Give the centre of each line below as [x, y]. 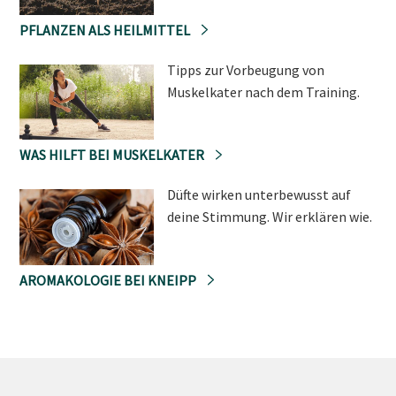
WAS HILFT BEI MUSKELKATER [113, 155]
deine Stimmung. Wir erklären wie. [269, 217]
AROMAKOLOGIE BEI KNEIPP [109, 280]
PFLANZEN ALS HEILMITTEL [106, 30]
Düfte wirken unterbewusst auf [259, 195]
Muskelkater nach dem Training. [263, 91]
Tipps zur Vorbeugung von [245, 69]
